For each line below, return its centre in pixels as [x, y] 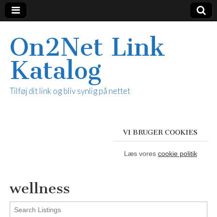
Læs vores [141, 154]
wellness [40, 188]
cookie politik [177, 154]
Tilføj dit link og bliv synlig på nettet [70, 91]
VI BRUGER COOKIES [160, 132]
